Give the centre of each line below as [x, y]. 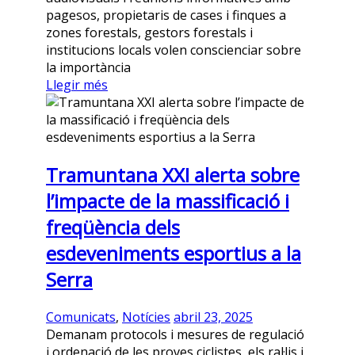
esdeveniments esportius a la [174, 254]
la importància [88, 68]
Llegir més [77, 85]
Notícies [146, 317]
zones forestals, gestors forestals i [149, 33]
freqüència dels [113, 227]
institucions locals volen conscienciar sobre [174, 50]
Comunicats [81, 317]
